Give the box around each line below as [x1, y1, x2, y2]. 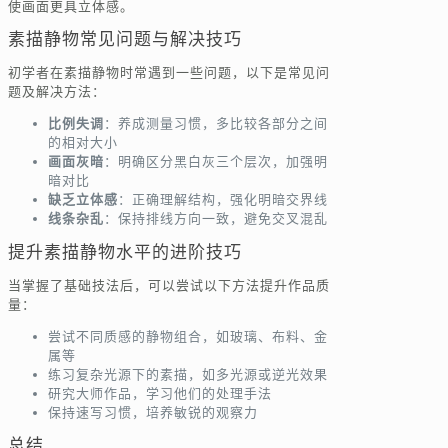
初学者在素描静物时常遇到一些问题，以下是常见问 [8, 65, 330, 81]
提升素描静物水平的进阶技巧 [8, 242, 242, 262]
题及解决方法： [8, 84, 106, 100]
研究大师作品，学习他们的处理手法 [48, 385, 272, 401]
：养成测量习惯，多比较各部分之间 [104, 116, 328, 132]
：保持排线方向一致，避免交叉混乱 [104, 211, 328, 227]
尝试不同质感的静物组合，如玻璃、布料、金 [48, 328, 328, 344]
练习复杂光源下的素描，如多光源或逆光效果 [48, 366, 328, 382]
